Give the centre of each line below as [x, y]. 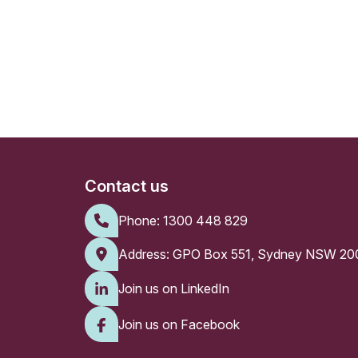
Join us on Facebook [179, 324]
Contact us [126, 186]
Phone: [140, 220]
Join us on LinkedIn [173, 288]
